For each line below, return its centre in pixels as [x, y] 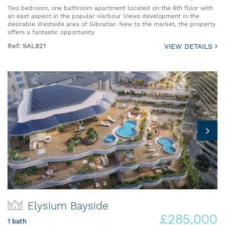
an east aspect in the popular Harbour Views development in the [103, 16]
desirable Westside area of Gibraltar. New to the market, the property [111, 24]
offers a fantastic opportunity [51, 32]
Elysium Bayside [68, 206]
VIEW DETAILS [190, 46]
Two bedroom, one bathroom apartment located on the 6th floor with [110, 8]
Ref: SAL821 [27, 46]
